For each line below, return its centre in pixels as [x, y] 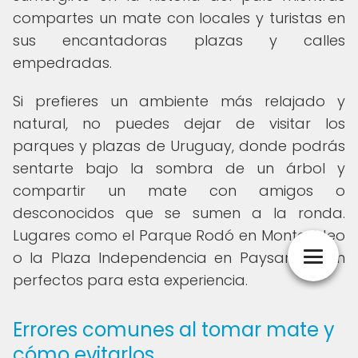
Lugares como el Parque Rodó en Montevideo [179, 235]
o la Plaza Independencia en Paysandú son [179, 258]
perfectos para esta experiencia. [130, 280]
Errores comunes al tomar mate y [174, 330]
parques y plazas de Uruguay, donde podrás [179, 146]
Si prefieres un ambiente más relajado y [179, 101]
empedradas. [62, 63]
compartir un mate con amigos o [179, 191]
